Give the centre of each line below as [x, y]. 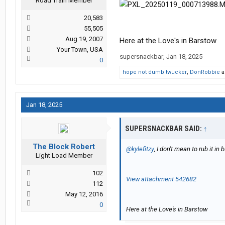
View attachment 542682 [161, 179]
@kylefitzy [140, 149]
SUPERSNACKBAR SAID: [164, 129]
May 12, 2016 [84, 194]
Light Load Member [64, 156]
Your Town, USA [80, 50]
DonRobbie [205, 72]
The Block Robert [64, 147]
